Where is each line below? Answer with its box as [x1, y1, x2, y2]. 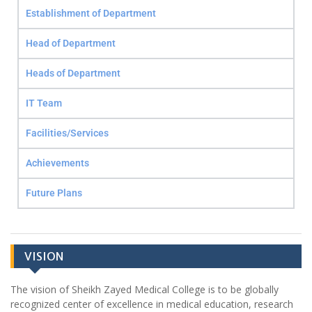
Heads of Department [26, 68, 120, 79]
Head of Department [26, 38, 116, 49]
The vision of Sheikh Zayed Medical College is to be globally [10, 283, 279, 297]
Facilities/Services [26, 127, 109, 139]
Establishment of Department [26, 8, 156, 19]
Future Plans [26, 187, 82, 199]
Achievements [26, 157, 89, 169]
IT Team [26, 97, 62, 109]
